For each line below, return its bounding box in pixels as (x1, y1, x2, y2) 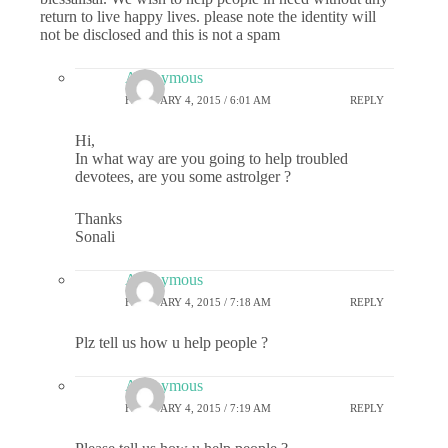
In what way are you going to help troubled (75, 150, 348, 168)
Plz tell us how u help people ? (75, 334, 268, 352)
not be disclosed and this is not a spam (40, 26, 280, 44)
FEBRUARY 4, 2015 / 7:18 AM (125, 295, 271, 308)
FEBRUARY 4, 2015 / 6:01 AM (125, 93, 271, 106)
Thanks (75, 210, 122, 228)
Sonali (75, 228, 115, 246)
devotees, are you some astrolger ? (75, 168, 291, 186)
